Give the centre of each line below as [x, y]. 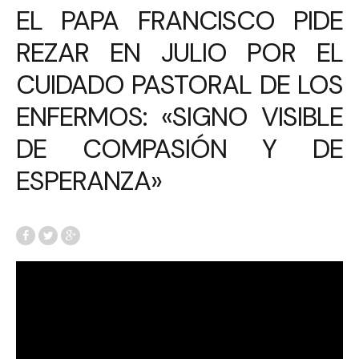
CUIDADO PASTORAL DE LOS [179, 85]
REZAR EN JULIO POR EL [179, 53]
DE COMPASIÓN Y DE [179, 149]
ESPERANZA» [89, 181]
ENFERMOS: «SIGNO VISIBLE [179, 117]
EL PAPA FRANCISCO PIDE [179, 21]
